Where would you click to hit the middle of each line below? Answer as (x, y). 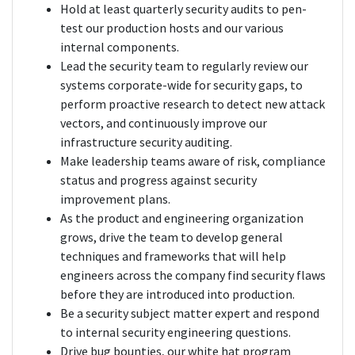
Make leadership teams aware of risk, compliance (193, 161)
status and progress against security (158, 180)
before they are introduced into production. (177, 294)
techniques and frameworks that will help (173, 256)
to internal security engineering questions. (176, 332)
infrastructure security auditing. (146, 142)
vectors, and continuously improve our (164, 123)
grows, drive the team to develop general (172, 237)
